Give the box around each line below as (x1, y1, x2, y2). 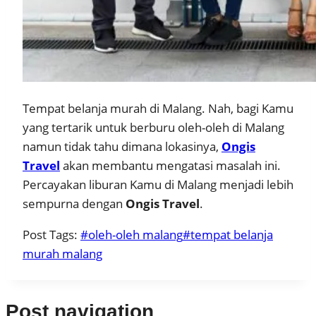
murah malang (23, 245, 102, 262)
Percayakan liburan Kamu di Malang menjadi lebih (23, 176, 293, 193)
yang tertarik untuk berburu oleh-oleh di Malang (23, 119, 284, 136)
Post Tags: (23, 226, 80, 243)
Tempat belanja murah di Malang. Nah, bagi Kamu (23, 100, 293, 117)
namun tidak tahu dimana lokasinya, (23, 138, 221, 155)
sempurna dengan (23, 195, 126, 212)
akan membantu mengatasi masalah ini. (60, 157, 281, 174)
